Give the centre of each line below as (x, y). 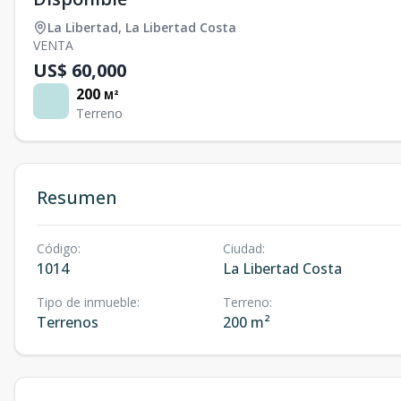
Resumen (77, 197)
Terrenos (68, 322)
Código (57, 248)
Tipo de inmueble (87, 302)
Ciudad (242, 248)
